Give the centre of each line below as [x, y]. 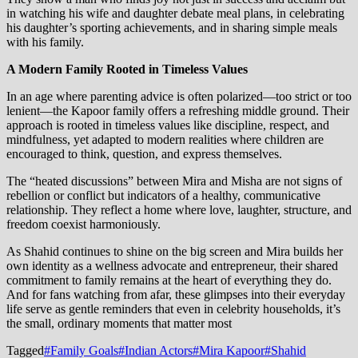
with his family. [45, 42]
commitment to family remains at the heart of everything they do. [169, 280]
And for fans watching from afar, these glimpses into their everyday [176, 295]
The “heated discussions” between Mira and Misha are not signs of [174, 181]
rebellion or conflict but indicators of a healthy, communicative [163, 196]
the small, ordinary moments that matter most [119, 324]
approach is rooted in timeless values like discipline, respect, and [168, 125]
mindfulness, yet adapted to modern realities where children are [165, 140]
